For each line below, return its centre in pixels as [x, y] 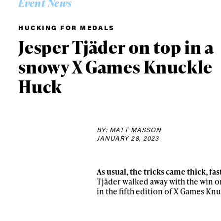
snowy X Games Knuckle [116, 66]
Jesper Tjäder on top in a [116, 47]
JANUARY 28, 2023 [128, 138]
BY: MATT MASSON [129, 129]
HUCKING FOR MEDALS [67, 28]
